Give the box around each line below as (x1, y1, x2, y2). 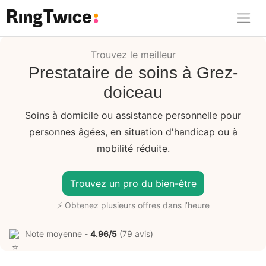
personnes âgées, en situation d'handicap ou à (28, 125, 237, 138)
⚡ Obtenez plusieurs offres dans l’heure (56, 199, 210, 210)
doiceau (103, 83, 163, 102)
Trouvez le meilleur (90, 48, 176, 61)
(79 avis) (117, 228, 153, 239)
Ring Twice (7, 30, 62, 43)
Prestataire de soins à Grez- (28, 63, 238, 82)
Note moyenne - (25, 228, 90, 239)
